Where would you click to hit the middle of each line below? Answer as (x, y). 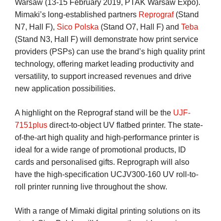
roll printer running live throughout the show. (91, 187)
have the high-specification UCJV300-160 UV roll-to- (107, 174)
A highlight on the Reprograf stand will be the (94, 113)
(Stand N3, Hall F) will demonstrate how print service (107, 39)
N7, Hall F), (36, 27)
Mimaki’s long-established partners (77, 15)
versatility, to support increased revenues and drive (103, 76)
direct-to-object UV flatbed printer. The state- (125, 125)
